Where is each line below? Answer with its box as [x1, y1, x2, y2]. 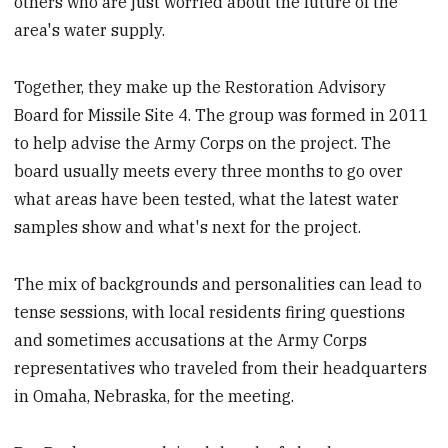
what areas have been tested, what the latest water [14, 189, 400, 210]
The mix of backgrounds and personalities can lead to [14, 274, 423, 295]
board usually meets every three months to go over [14, 161, 404, 182]
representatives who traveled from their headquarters [14, 358, 428, 379]
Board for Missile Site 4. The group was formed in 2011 [14, 105, 430, 126]
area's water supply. [14, 20, 166, 41]
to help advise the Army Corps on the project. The [14, 133, 392, 154]
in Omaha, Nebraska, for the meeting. [14, 386, 295, 407]
